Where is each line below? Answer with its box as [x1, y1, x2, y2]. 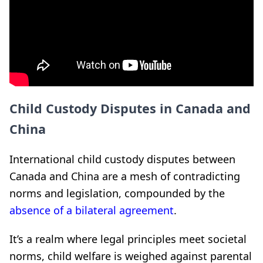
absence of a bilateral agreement [9, 203, 174, 217]
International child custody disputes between [9, 151, 235, 166]
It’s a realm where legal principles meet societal [9, 231, 247, 246]
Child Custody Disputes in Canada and [9, 99, 251, 117]
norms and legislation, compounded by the [9, 186, 225, 200]
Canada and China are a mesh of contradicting [9, 168, 240, 183]
